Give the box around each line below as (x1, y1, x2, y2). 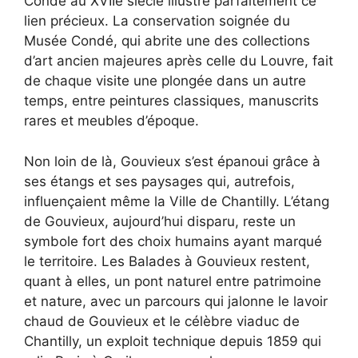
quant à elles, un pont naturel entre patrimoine (24, 272, 321, 289)
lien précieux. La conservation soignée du (24, 13, 290, 30)
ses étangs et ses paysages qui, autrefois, (24, 173, 295, 189)
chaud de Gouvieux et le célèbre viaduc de (24, 312, 300, 329)
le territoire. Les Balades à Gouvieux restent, (24, 253, 310, 269)
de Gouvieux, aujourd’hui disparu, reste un (24, 213, 296, 229)
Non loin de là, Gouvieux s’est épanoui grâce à (24, 153, 320, 169)
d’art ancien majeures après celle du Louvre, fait (24, 53, 333, 70)
